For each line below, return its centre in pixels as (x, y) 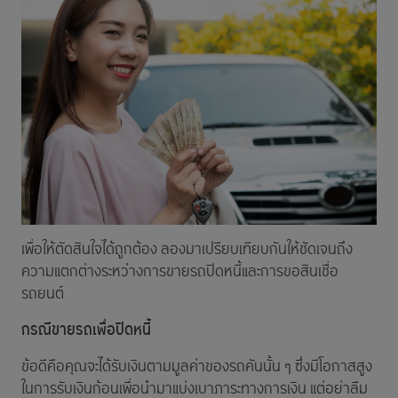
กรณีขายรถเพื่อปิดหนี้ (86, 331)
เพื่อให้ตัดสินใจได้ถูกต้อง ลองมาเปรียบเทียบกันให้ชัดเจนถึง (187, 251)
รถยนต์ (43, 295)
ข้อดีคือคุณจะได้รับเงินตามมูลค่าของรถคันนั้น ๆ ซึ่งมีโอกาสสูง (197, 368)
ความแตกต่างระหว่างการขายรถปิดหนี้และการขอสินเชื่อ (180, 273)
